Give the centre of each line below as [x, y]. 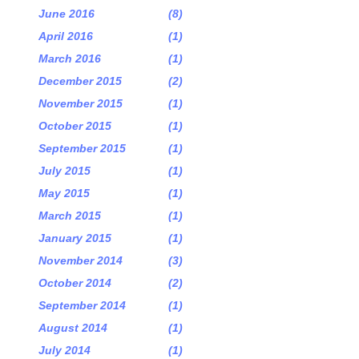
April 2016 [66, 36]
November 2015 [81, 103]
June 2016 [67, 14]
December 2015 [80, 81]
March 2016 [70, 58]
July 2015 [65, 171]
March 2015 [70, 216]
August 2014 [73, 328]
